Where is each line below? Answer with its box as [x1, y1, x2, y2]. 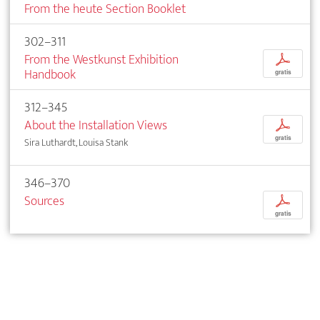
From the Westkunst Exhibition [24, 48, 179, 71]
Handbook [24, 63, 76, 86]
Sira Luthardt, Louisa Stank [24, 134, 128, 151]
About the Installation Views [24, 114, 167, 136]
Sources [24, 189, 64, 212]
